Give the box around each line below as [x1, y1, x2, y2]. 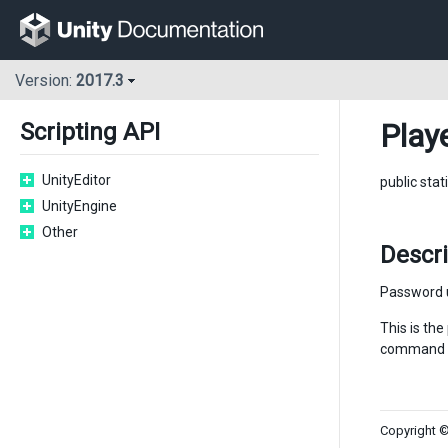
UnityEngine [42, 198, 117, 214]
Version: [15, 71, 76, 91]
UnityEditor [42, 172, 111, 188]
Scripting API [20, 118, 160, 146]
